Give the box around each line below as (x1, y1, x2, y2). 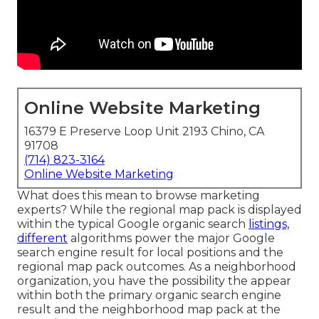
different (17, 231, 68, 246)
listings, (249, 217, 289, 231)
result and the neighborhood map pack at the (17, 303, 281, 317)
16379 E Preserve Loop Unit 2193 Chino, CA (24, 125, 264, 139)
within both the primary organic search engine (17, 288, 281, 303)
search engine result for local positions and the (17, 246, 283, 260)
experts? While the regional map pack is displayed (17, 203, 302, 217)
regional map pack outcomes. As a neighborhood (17, 260, 296, 274)
